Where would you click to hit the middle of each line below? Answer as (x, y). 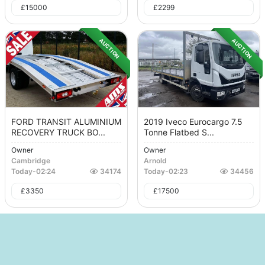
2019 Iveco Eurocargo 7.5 (193, 122)
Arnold (155, 161)
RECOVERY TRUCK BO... (58, 132)
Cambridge (31, 161)
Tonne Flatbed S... (179, 132)
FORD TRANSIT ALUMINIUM (66, 122)
